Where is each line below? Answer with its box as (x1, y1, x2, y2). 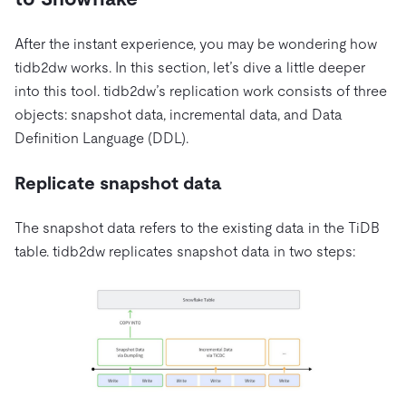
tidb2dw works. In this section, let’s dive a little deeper (14, 59, 365, 77)
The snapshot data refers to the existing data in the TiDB (14, 219, 380, 237)
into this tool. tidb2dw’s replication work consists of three (14, 82, 387, 101)
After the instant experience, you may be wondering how (14, 35, 377, 53)
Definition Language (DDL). (14, 130, 192, 148)
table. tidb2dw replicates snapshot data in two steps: (14, 243, 359, 261)
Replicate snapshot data (14, 173, 222, 194)
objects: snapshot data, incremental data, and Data (14, 106, 343, 124)
